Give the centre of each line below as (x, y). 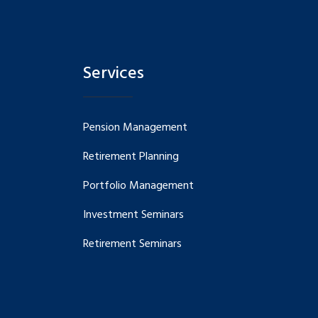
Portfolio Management (138, 186)
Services (114, 74)
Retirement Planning (131, 157)
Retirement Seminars (132, 245)
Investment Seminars (133, 215)
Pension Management (135, 128)
